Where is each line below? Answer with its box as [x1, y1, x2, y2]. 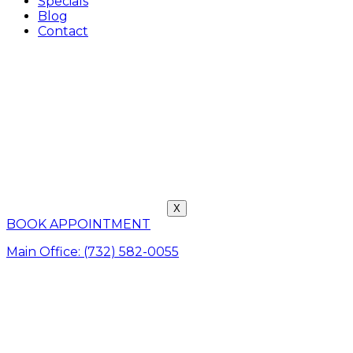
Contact [38, 24, 88, 39]
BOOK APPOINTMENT [6, 217, 150, 232]
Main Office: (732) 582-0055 [6, 244, 179, 259]
